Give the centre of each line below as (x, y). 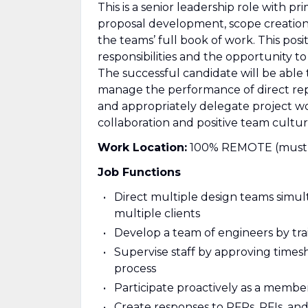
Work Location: (142, 147)
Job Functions (139, 172)
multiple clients (157, 213)
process (135, 268)
